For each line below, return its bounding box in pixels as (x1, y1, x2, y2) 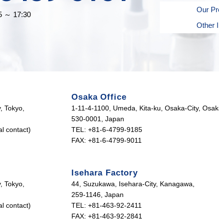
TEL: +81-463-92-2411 (71, 201, 142, 209)
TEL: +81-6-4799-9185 (71, 126, 143, 133)
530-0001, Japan (71, 115, 125, 123)
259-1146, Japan (71, 191, 124, 198)
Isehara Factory (71, 168, 138, 177)
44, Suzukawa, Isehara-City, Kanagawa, (71, 180, 195, 188)
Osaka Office (71, 92, 127, 102)
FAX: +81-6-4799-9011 (71, 136, 142, 144)
